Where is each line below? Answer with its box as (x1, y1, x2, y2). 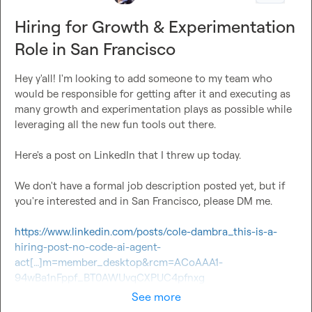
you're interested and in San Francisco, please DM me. (15, 194, 272, 208)
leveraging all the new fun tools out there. (15, 118, 216, 132)
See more (131, 290, 181, 304)
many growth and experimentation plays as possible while (15, 102, 292, 116)
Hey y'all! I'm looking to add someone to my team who (15, 72, 272, 86)
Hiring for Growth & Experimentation (15, 16, 295, 38)
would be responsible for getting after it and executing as (15, 87, 290, 101)
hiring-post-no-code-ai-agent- (15, 240, 161, 254)
